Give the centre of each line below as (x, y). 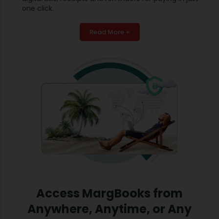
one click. (38, 8)
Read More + (109, 32)
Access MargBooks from (109, 193)
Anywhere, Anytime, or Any (109, 209)
